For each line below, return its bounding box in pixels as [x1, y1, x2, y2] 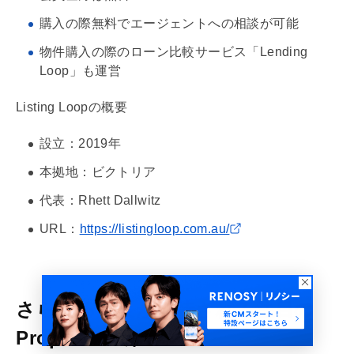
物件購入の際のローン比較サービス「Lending [40, 44, 308, 58]
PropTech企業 [16, 326, 145, 348]
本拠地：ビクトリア [40, 164, 156, 179]
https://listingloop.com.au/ [79, 221, 230, 235]
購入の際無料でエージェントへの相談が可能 [40, 16, 299, 30]
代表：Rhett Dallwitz [40, 193, 161, 207]
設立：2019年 [40, 136, 122, 150]
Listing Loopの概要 [16, 100, 127, 114]
